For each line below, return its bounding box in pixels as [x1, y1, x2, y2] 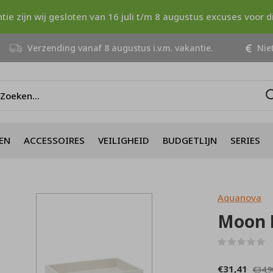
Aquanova [218, 191, 261, 204]
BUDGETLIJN [163, 133, 217, 146]
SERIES [230, 133, 260, 146]
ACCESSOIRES [24, 133, 85, 146]
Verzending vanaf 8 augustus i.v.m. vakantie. [25, 42, 213, 54]
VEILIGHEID [98, 133, 149, 146]
